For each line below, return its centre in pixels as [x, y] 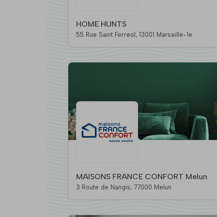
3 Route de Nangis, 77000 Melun [152, 187]
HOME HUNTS [101, 24]
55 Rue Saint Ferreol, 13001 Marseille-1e [165, 35]
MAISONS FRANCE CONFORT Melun [141, 177]
